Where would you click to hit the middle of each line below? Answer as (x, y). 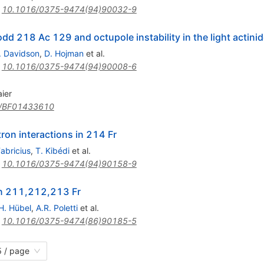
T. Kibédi (52, 151)
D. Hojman (64, 54)
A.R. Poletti (57, 208)
